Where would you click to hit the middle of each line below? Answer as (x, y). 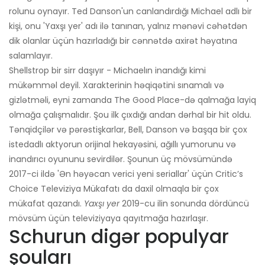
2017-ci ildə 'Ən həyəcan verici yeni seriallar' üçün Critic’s (126, 174)
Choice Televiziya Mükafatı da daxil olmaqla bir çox (114, 189)
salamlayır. (31, 56)
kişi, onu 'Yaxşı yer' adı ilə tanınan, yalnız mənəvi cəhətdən (128, 26)
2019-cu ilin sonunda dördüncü (184, 204)
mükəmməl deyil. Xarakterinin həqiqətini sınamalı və (117, 85)
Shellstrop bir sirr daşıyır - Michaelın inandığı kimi (107, 71)
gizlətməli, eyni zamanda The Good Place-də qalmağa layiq (132, 100)
